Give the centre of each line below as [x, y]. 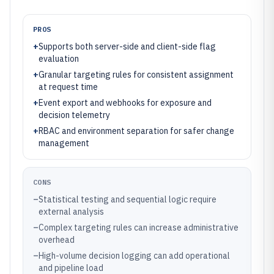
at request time [68, 87]
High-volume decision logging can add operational [134, 256]
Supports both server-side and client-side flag [127, 46]
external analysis [71, 212]
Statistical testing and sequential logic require [128, 199]
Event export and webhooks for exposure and [125, 103]
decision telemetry [74, 115]
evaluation [59, 59]
